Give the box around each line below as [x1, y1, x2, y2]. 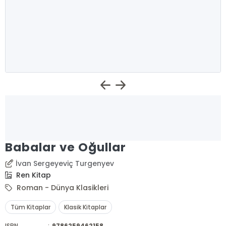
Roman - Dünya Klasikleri [15, 183, 109, 193]
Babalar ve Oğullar [5, 139, 126, 155]
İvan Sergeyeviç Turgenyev [16, 158, 115, 168]
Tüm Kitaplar [11, 203, 51, 211]
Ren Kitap [14, 170, 51, 180]
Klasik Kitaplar [64, 203, 107, 211]
